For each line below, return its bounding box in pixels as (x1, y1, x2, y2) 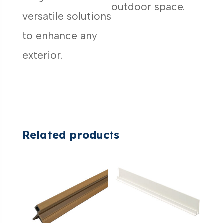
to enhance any (22, 29, 97, 42)
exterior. (22, 49, 63, 62)
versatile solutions (22, 10, 111, 23)
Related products (22, 128, 119, 142)
